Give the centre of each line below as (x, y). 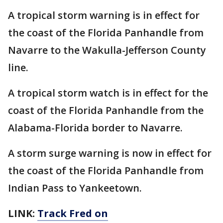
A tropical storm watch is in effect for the (108, 93)
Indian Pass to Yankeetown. (75, 188)
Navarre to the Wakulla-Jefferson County (107, 50)
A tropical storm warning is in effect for (104, 15)
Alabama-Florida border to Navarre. (95, 127)
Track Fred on (73, 213)
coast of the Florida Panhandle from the (106, 110)
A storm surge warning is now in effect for (110, 153)
